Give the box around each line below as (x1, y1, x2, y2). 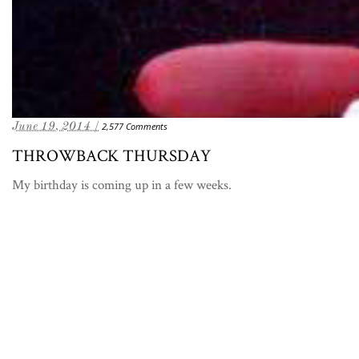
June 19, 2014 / (12, 118, 99, 133)
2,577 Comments (102, 119, 167, 132)
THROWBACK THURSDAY (12, 143, 211, 166)
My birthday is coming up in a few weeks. (12, 175, 232, 193)
